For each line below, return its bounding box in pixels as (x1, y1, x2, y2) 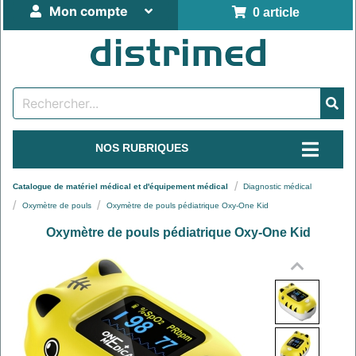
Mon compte (49, 3, 128, 19)
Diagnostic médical (243, 181, 311, 191)
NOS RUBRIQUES (95, 141, 195, 154)
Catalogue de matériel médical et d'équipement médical (13, 181, 228, 191)
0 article (246, 6, 300, 19)
